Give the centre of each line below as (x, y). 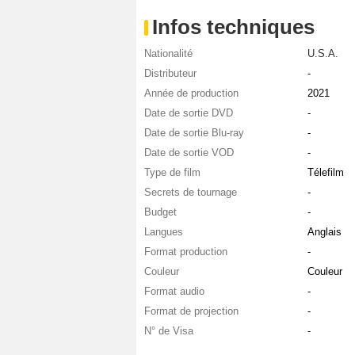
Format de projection (191, 311)
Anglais (324, 232)
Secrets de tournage (191, 193)
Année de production (191, 94)
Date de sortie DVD (189, 113)
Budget (160, 212)
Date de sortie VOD (189, 153)
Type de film (172, 173)
